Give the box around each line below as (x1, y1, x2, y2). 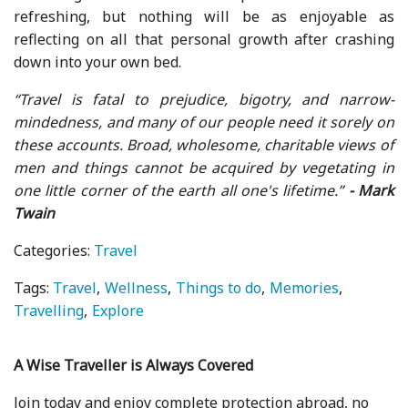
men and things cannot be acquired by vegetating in (14, 157, 394, 178)
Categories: (14, 240, 95, 260)
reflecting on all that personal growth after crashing (14, 28, 394, 49)
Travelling (14, 300, 85, 321)
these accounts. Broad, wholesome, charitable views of (14, 134, 394, 155)
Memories (270, 277, 340, 298)
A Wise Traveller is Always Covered (14, 354, 254, 375)
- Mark (348, 179, 394, 200)
